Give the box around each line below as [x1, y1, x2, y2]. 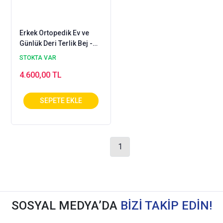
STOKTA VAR [19, 54, 56, 62]
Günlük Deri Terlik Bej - [19, 39, 93, 48]
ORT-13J [19, 50, 47, 58]
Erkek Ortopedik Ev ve [19, 29, 89, 37]
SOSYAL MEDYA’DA [11, 199, 120, 213]
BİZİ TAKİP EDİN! [120, 199, 212, 213]
